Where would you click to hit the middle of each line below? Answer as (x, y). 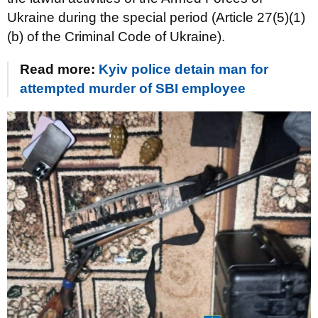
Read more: (59, 69)
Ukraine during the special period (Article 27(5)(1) (156, 17)
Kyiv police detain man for (183, 69)
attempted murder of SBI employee (133, 88)
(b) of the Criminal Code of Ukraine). (116, 37)
